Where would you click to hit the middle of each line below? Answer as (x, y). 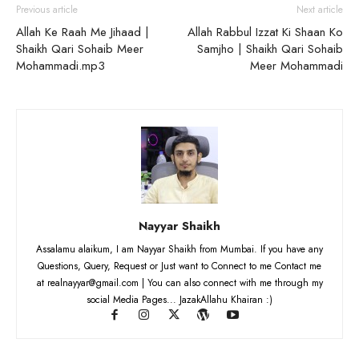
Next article (320, 9)
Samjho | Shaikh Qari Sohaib (270, 48)
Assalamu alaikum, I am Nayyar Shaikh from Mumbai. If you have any (179, 249)
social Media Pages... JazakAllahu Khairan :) (179, 299)
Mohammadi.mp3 (61, 65)
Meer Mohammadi (296, 65)
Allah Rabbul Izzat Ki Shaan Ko (265, 32)
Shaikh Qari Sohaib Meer (80, 48)
